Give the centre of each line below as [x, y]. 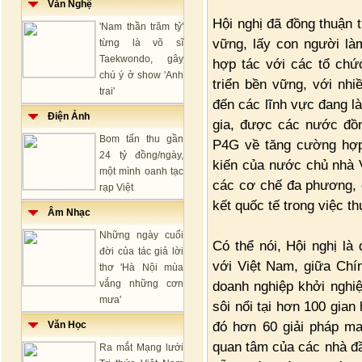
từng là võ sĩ [141, 43]
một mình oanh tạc [141, 171]
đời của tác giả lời [141, 251]
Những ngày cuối [141, 235]
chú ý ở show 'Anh [141, 75]
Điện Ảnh [64, 116]
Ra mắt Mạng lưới [141, 347]
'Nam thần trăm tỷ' [141, 27]
